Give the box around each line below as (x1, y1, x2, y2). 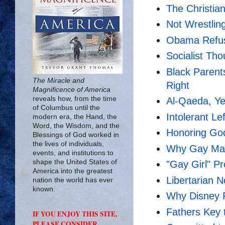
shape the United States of (33, 158, 117, 166)
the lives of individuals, (33, 140, 104, 148)
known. (33, 185, 55, 193)
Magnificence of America (33, 86, 110, 93)
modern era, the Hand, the (33, 113, 117, 121)
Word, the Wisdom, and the (33, 122, 120, 130)
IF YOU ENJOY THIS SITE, (33, 209, 117, 219)
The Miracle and (33, 77, 84, 84)
